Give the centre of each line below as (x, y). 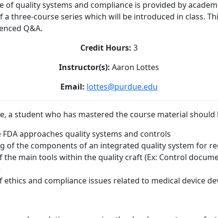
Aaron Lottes (135, 67)
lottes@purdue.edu (122, 86)
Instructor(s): (84, 67)
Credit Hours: (106, 47)
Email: (73, 86)
